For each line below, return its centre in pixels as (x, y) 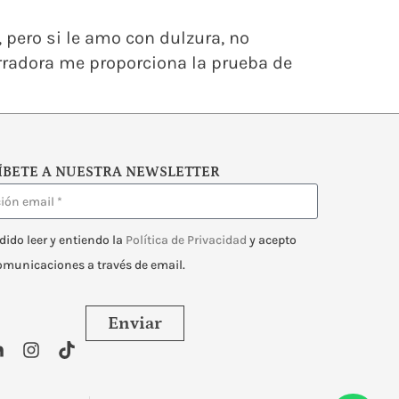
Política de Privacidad (186, 240)
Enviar (134, 324)
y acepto (272, 240)
